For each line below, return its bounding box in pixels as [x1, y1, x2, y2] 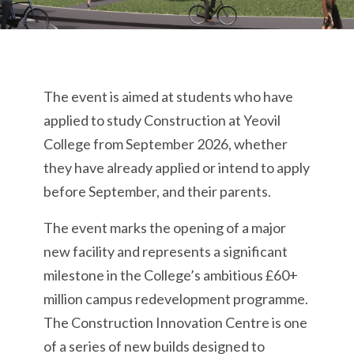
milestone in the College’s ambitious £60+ [43, 266, 298, 284]
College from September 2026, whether [43, 135, 288, 153]
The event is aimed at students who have [43, 88, 293, 105]
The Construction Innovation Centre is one [43, 314, 307, 331]
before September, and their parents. [43, 183, 271, 200]
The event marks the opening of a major [43, 219, 286, 236]
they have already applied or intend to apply [43, 159, 310, 176]
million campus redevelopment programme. [43, 290, 308, 307]
